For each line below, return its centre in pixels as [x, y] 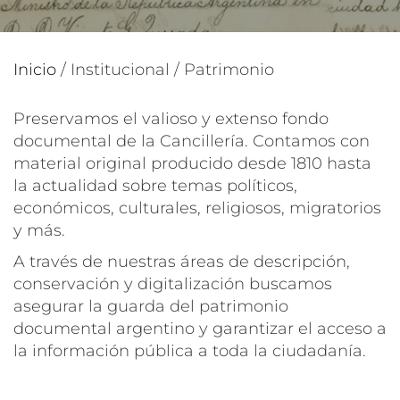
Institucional [120, 69]
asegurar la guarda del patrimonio [151, 306]
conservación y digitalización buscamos [173, 283]
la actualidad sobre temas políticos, [155, 185]
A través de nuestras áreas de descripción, [182, 261]
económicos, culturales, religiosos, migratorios [197, 208]
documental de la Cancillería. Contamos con [192, 141]
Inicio [35, 69]
